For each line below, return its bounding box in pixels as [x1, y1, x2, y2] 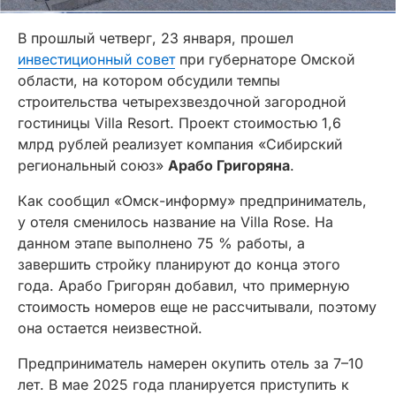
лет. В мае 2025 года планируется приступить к [18, 375, 349, 393]
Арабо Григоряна [168, 156, 290, 174]
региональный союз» [18, 156, 168, 174]
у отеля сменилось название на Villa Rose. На [18, 212, 333, 231]
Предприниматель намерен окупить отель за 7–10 [18, 354, 363, 372]
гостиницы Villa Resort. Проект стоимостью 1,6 [18, 113, 341, 132]
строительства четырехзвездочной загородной [18, 92, 346, 110]
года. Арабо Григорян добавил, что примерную [18, 276, 349, 294]
